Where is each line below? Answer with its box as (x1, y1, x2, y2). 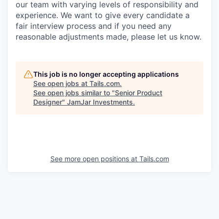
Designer (33, 98, 62, 107)
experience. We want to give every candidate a (16, 10, 190, 21)
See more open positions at (50, 154, 139, 163)
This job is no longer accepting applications (33, 70, 179, 79)
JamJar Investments (67, 98, 133, 107)
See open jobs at (33, 79, 89, 88)
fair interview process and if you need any (16, 21, 172, 31)
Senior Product (115, 88, 162, 97)
